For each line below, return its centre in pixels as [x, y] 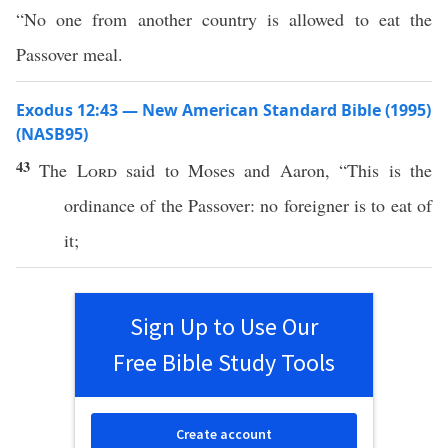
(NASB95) [52, 134]
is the [406, 170]
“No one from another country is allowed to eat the [224, 19]
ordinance [99, 205]
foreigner [316, 205]
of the [161, 205]
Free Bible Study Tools [224, 362]
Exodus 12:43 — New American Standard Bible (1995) [223, 110]
